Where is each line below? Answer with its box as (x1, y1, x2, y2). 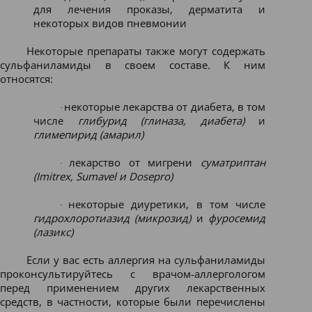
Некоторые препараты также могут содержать (26, 44, 265, 58)
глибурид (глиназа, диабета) (77, 114, 244, 127)
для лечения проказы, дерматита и (33, 2, 265, 16)
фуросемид (208, 211, 266, 225)
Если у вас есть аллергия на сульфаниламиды (26, 253, 265, 267)
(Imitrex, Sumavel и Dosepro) (33, 169, 173, 183)
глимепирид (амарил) (33, 127, 143, 141)
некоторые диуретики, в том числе (68, 197, 266, 211)
